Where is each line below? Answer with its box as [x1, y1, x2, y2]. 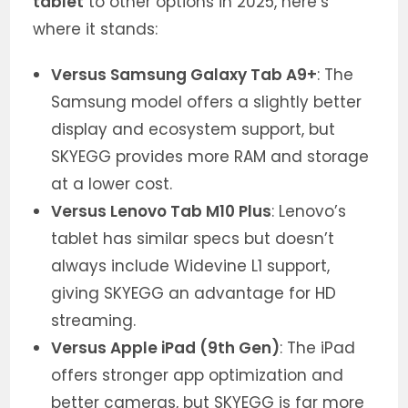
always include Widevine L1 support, [51, 255, 331, 278]
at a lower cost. [51, 173, 173, 196]
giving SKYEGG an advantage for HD [51, 282, 337, 305]
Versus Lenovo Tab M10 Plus [51, 200, 272, 223]
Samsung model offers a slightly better [51, 91, 362, 114]
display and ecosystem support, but [51, 118, 336, 141]
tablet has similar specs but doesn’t [51, 228, 335, 250]
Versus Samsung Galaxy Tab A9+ [51, 64, 318, 87]
